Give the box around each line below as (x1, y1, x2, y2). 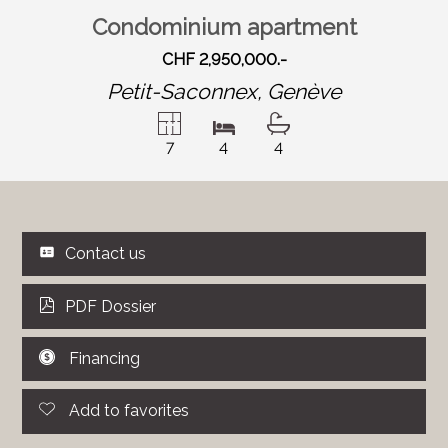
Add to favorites (69, 401, 190, 421)
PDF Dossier (65, 296, 157, 316)
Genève (267, 78, 341, 104)
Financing (69, 349, 141, 369)
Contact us (65, 244, 147, 264)
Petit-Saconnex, (107, 78, 267, 104)
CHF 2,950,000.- (161, 49, 287, 69)
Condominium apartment (91, 14, 357, 41)
